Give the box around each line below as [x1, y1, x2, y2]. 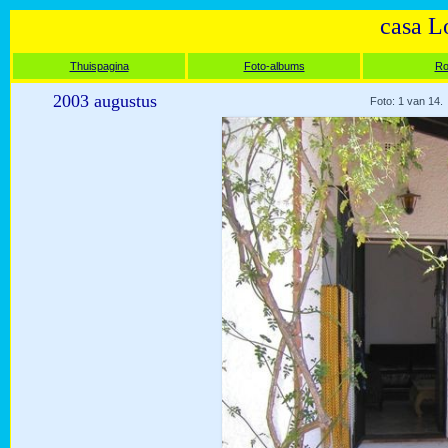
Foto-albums [243, 60, 305, 72]
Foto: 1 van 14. [370, 95, 443, 107]
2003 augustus [53, 91, 157, 111]
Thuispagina [69, 60, 129, 72]
